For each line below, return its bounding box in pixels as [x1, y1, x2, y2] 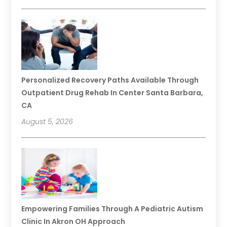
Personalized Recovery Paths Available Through [21, 75, 199, 86]
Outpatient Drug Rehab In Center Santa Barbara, [21, 88, 204, 98]
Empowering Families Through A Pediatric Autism [21, 204, 204, 214]
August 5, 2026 [21, 117, 73, 127]
